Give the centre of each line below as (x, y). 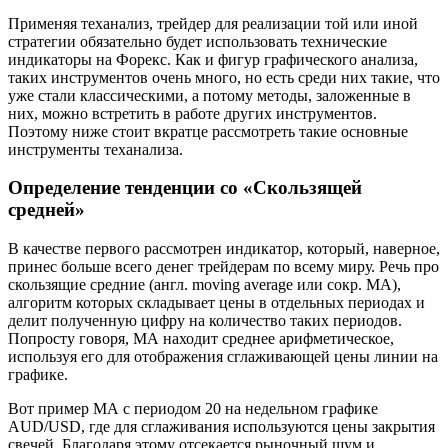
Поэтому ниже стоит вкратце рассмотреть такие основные (208, 131)
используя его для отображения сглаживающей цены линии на (223, 357)
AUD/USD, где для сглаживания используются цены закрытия (221, 427)
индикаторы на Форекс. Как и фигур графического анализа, (213, 59)
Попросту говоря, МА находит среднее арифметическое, (201, 339)
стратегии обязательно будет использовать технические (197, 41)
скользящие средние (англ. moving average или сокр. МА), (204, 285)
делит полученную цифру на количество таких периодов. (205, 321)
